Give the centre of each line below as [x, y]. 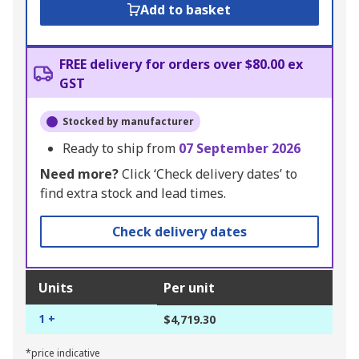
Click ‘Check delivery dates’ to [208, 174]
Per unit [189, 288]
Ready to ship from [121, 149]
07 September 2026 [240, 149]
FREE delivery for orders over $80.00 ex [181, 65]
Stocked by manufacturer [128, 122]
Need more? [79, 174]
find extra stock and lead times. [133, 194]
